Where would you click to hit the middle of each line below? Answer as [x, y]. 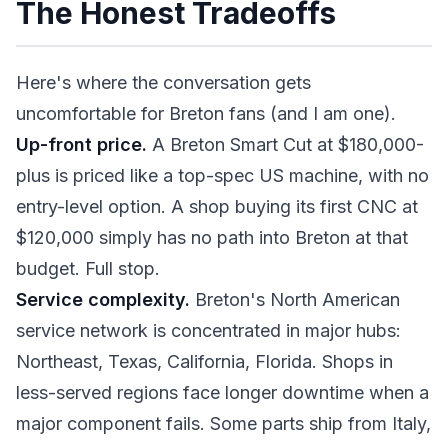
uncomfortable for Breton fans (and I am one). [206, 113]
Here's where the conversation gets [163, 82]
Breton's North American [295, 299]
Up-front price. [81, 144]
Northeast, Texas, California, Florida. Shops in [204, 361]
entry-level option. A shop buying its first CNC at [217, 206]
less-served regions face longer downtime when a [222, 392]
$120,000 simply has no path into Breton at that [212, 237]
